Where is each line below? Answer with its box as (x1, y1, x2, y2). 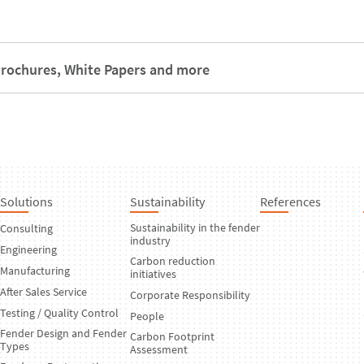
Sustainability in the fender (130, 219, 260, 235)
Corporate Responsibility (130, 287, 250, 302)
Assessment (130, 341, 188, 357)
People (130, 308, 164, 323)
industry (130, 232, 171, 248)
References (260, 193, 321, 210)
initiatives (130, 266, 176, 281)
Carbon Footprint (130, 328, 214, 344)
